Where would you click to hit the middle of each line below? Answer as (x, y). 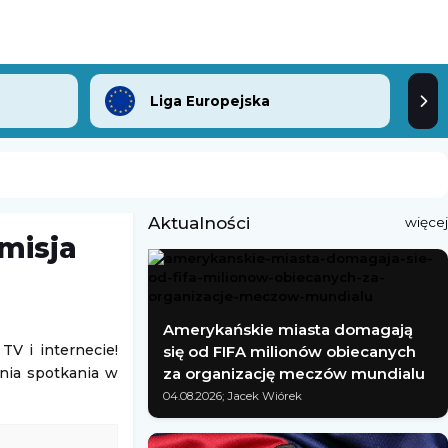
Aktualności (199, 223)
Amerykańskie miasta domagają (288, 329)
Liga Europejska (210, 101)
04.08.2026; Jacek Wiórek (232, 396)
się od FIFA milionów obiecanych (289, 351)
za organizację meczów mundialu (294, 373)
